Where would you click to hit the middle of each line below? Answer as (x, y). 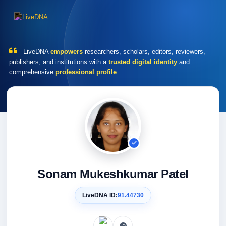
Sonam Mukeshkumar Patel (113, 174)
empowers (67, 52)
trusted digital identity (143, 62)
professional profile (86, 72)
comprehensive (32, 72)
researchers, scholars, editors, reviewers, (144, 52)
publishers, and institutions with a (59, 62)
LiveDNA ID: (100, 195)
